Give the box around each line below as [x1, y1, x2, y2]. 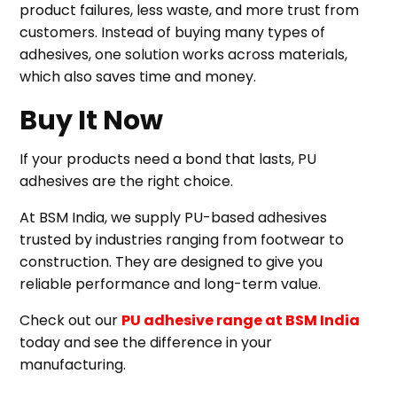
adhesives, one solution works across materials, [19, 44, 348, 65]
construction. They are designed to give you [19, 252, 323, 272]
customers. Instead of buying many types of [19, 22, 326, 43]
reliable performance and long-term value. [19, 274, 322, 294]
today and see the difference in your [19, 332, 273, 353]
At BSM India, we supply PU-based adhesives [19, 207, 328, 228]
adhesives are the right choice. [19, 171, 234, 191]
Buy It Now [19, 102, 164, 139]
